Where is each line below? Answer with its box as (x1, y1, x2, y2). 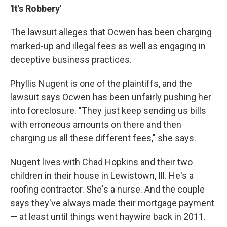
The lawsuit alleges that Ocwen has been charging (10, 27, 212, 37)
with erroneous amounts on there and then (10, 119, 181, 130)
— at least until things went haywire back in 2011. (10, 211, 206, 222)
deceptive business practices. (10, 54, 132, 65)
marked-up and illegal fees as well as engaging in (10, 41, 206, 51)
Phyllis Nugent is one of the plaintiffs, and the (10, 78, 192, 89)
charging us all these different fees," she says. (10, 133, 196, 143)
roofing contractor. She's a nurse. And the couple (10, 184, 205, 195)
